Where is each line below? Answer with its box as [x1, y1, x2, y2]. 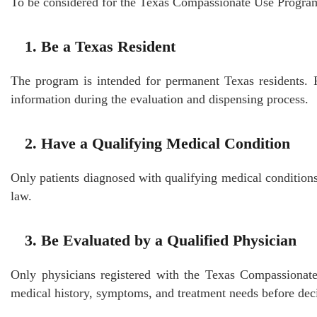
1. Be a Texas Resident [25, 37, 175, 55]
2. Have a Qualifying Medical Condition [25, 134, 290, 152]
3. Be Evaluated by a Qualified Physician [25, 231, 296, 249]
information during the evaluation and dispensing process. [11, 91, 309, 106]
